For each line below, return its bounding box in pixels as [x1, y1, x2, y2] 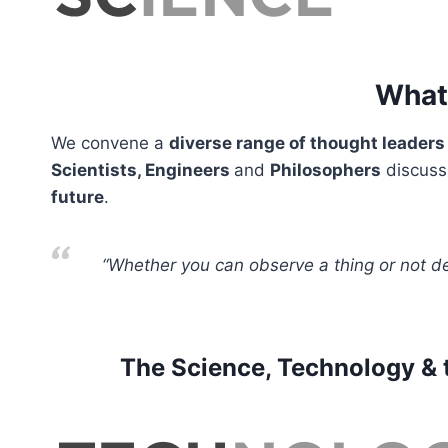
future [51, 187, 104, 208]
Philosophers [270, 160, 381, 181]
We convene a [51, 133, 169, 154]
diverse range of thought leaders [169, 133, 445, 154]
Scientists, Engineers [51, 160, 234, 181]
